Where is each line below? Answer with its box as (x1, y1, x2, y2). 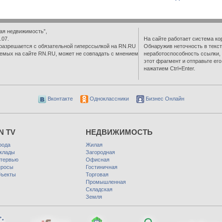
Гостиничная (86, 164, 117, 170)
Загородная (86, 149, 115, 156)
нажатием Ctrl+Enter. (144, 65, 195, 72)
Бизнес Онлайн (144, 96, 184, 102)
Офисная (86, 157, 110, 163)
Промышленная (86, 179, 126, 185)
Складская (86, 186, 112, 193)
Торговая (86, 171, 109, 178)
